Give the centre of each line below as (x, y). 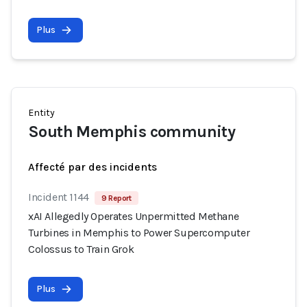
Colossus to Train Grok (81, 249)
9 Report (116, 198)
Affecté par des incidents (93, 167)
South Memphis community (132, 132)
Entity (41, 113)
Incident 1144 (59, 197)
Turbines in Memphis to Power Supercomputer (139, 233)
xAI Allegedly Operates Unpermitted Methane (134, 216)
